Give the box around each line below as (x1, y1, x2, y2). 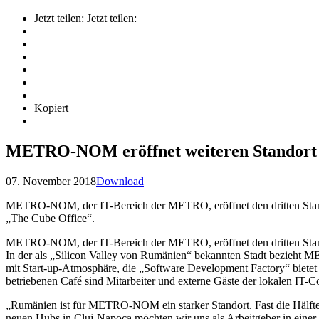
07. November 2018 (6, 174, 96, 187)
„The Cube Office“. (6, 211, 95, 224)
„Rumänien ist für (6, 298, 88, 311)
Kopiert (34, 101, 68, 114)
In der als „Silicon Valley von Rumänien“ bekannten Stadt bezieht (6, 249, 304, 261)
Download (96, 174, 144, 187)
